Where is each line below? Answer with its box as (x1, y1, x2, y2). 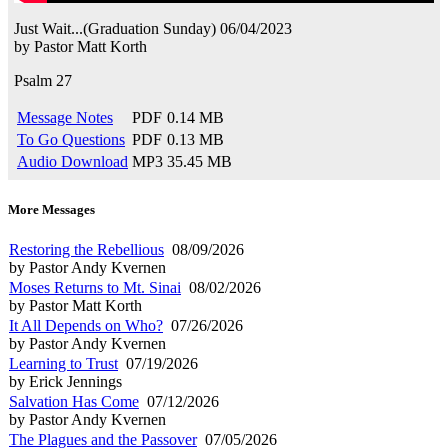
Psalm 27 (14, 71, 72, 89)
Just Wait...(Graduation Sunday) (14, 19, 216, 37)
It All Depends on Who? (9, 316, 163, 334)
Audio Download (17, 152, 128, 170)
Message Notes (17, 108, 113, 126)
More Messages (8, 201, 95, 217)
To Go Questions (17, 130, 125, 148)
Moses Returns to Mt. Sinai (9, 278, 181, 296)
